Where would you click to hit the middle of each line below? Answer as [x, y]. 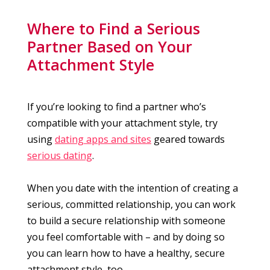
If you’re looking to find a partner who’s [117, 107]
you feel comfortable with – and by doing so [126, 237]
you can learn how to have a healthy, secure [126, 253]
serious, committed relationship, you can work [131, 205]
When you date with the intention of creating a [133, 188]
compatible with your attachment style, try [122, 123]
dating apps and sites [103, 140]
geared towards [188, 140]
